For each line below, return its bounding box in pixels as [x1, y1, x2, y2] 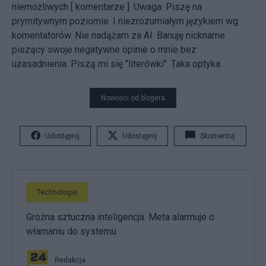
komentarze [75, 1, 125, 13]
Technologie [37, 188, 77, 197]
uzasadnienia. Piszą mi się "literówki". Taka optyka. [12, 58, 222, 70]
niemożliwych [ [12, 1, 75, 13]
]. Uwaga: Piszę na [125, 1, 202, 13]
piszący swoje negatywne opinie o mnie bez [12, 44, 197, 56]
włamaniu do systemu [26, 226, 116, 237]
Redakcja [55, 256, 85, 265]
